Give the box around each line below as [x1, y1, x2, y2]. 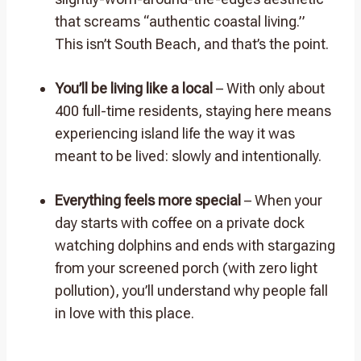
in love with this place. [55, 304, 194, 322]
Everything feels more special [55, 191, 241, 209]
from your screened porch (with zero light [55, 259, 317, 276]
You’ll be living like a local [55, 79, 213, 97]
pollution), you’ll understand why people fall [55, 281, 328, 299]
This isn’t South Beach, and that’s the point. [55, 35, 329, 52]
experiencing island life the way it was [55, 124, 295, 142]
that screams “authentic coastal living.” [55, 12, 305, 30]
